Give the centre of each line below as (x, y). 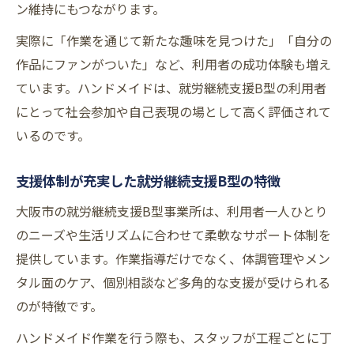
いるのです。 (53, 136)
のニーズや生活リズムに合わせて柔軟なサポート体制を (173, 235)
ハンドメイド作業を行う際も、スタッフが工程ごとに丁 (174, 338)
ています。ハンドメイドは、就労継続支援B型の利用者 (171, 88)
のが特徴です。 (59, 306)
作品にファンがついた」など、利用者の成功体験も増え (173, 64)
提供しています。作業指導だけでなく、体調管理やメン (173, 259)
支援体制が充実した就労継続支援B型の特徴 (148, 181)
